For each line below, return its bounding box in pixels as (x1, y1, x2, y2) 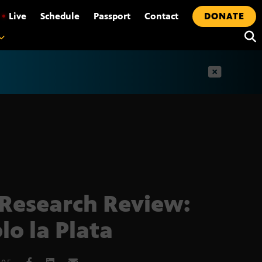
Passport (94, 11, 130, 22)
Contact (144, 11, 178, 22)
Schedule (40, 11, 80, 22)
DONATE (204, 11, 244, 22)
